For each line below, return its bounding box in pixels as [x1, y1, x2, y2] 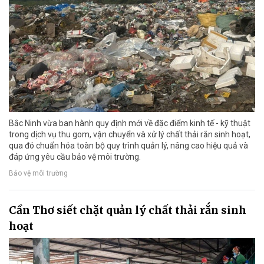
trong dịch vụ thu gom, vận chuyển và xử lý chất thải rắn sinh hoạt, [9, 130, 250, 140]
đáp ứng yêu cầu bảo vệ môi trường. [9, 152, 141, 162]
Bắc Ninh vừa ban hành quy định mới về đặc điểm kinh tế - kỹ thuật [9, 118, 250, 128]
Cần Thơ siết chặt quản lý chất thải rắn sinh [9, 203, 246, 217]
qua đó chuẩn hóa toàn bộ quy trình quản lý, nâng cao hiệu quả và [9, 141, 248, 151]
